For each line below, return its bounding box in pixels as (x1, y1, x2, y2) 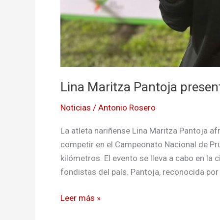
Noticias (60, 103, 91, 113)
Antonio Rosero (98, 103, 156, 113)
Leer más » (60, 193, 101, 203)
